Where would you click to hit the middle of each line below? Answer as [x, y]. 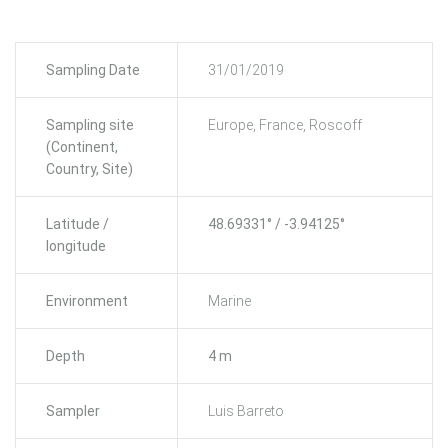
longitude [76, 246]
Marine [229, 301]
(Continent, [82, 147]
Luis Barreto [246, 411]
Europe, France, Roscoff [285, 125]
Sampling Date [93, 70]
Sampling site [90, 125]
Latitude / [77, 224]
